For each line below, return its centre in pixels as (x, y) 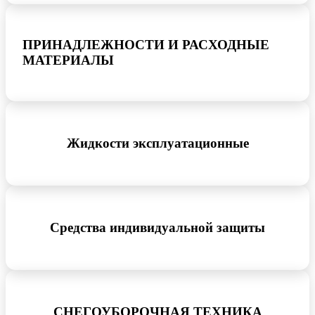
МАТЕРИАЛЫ (68, 60)
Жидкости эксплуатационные (157, 143)
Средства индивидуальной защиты (157, 227)
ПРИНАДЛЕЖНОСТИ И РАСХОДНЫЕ (146, 45)
